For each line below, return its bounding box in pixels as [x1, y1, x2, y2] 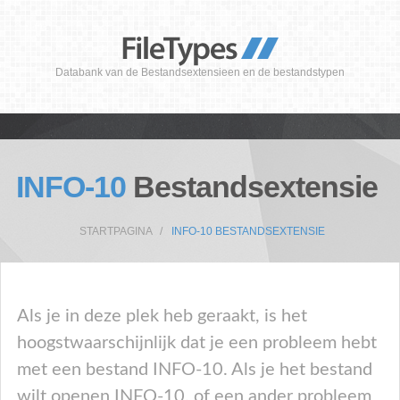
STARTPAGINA [79, 225, 153, 237]
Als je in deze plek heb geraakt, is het [17, 307, 307, 325]
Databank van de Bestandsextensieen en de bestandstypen [55, 66, 345, 79]
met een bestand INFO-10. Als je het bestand [17, 361, 372, 379]
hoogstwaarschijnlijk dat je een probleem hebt [17, 334, 377, 352]
